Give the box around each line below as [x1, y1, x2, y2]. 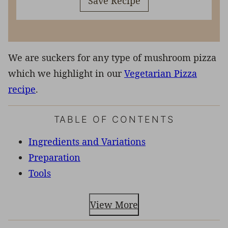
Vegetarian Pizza [124, 67, 197, 79]
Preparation [28, 151, 80, 163]
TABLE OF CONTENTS [53, 113, 175, 125]
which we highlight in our [8, 67, 124, 79]
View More [90, 198, 138, 211]
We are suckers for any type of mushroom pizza [8, 51, 216, 64]
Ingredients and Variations [28, 135, 146, 148]
